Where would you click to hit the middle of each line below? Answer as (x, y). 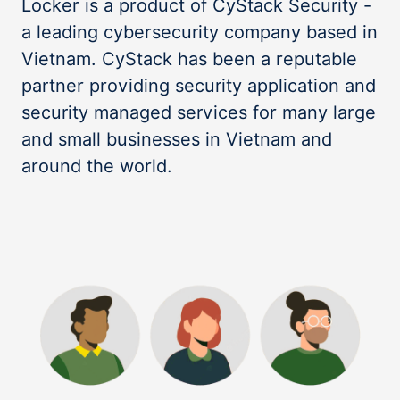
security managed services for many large (199, 112)
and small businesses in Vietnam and (177, 139)
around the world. (97, 166)
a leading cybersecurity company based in (200, 32)
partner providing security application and (199, 86)
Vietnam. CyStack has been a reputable (189, 59)
